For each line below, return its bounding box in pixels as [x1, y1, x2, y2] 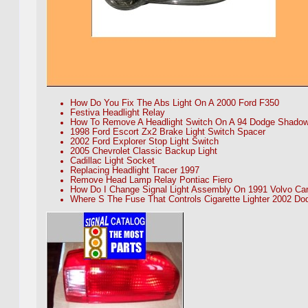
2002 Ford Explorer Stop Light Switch [70, 137, 219, 147]
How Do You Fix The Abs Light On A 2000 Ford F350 [70, 98, 279, 109]
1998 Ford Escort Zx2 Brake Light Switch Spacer [70, 127, 265, 137]
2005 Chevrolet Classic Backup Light [70, 146, 217, 157]
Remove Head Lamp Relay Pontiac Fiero [70, 175, 232, 186]
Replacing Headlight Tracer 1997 [70, 166, 199, 176]
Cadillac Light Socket [70, 156, 155, 166]
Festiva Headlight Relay [70, 108, 165, 118]
